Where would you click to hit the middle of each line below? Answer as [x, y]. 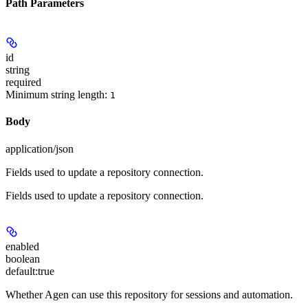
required [23, 82]
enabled [22, 246]
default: [22, 271]
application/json [40, 148]
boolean [23, 258]
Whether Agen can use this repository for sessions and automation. [149, 294]
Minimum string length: [58, 94]
